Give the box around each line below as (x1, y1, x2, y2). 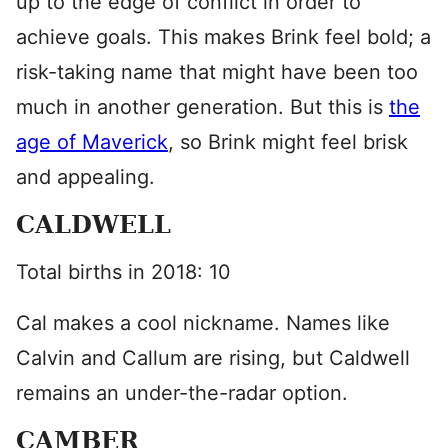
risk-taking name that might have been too (16, 60, 418, 84)
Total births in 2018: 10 (16, 260, 231, 284)
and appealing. (16, 165, 155, 189)
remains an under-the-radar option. (16, 381, 348, 405)
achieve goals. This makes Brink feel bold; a (16, 25, 431, 49)
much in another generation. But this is (16, 95, 389, 119)
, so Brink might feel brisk (168, 130, 408, 154)
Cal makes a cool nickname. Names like (16, 311, 390, 335)
